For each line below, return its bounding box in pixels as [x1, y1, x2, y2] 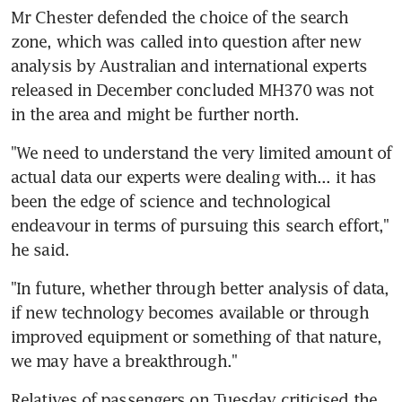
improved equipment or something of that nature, [11, 327, 381, 347]
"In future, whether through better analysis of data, [11, 278, 389, 299]
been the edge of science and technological [11, 191, 331, 212]
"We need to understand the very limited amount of [11, 143, 391, 163]
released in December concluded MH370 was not [11, 80, 374, 100]
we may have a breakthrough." [11, 351, 237, 371]
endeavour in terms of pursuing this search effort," [11, 215, 389, 236]
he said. [11, 240, 69, 260]
